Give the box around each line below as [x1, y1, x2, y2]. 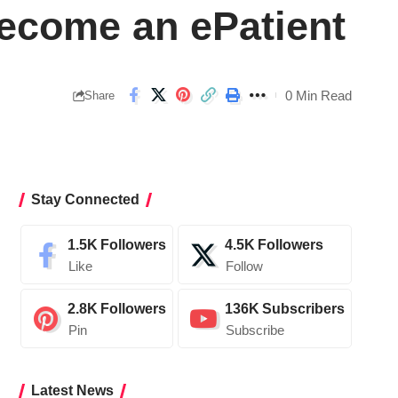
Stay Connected [30, 192, 139, 207]
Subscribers [261, 301, 345, 316]
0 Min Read [285, 87, 352, 103]
